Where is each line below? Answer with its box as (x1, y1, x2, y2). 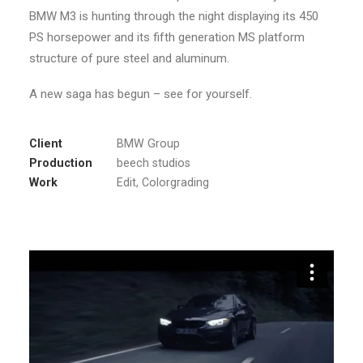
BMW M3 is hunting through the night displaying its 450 (29, 9, 318, 23)
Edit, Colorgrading (117, 176, 209, 189)
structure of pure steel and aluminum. (29, 51, 229, 66)
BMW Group (117, 137, 180, 150)
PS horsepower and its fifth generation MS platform (29, 30, 305, 45)
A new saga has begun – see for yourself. (29, 87, 252, 101)
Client (29, 137, 62, 150)
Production (29, 156, 92, 169)
